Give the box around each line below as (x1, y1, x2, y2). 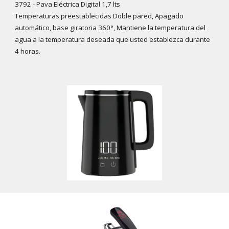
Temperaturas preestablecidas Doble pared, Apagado (15, 11, 184, 21)
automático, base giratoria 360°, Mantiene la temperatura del (15, 23, 206, 33)
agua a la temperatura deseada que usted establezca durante (15, 35, 211, 44)
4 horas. (15, 47, 41, 56)
